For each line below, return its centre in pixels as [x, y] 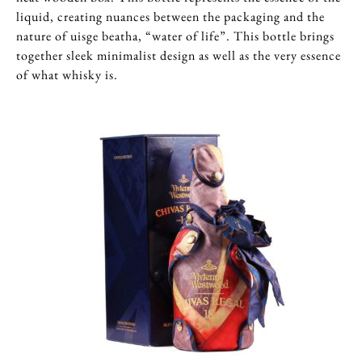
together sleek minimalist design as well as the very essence [179, 55]
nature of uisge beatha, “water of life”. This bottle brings [175, 36]
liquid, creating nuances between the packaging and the [170, 17]
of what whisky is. [67, 75]
